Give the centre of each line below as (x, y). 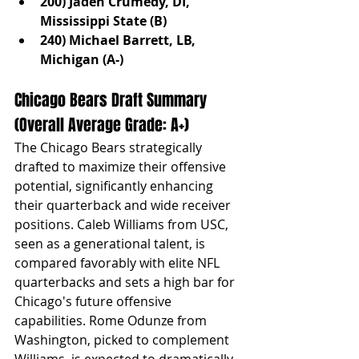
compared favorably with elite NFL (119, 262)
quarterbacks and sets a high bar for (126, 282)
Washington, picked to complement (123, 339)
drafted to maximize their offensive (122, 166)
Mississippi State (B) (103, 20)
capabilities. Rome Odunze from (112, 320)
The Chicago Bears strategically (110, 147)
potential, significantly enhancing (115, 186)
